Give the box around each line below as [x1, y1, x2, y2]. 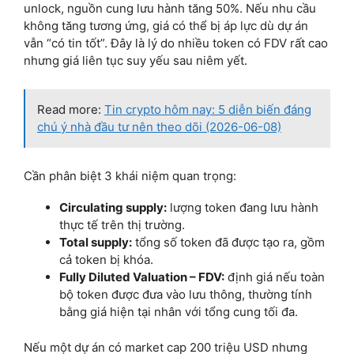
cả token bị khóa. [59, 252, 153, 268]
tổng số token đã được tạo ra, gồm [132, 235, 325, 250]
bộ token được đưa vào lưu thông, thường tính [59, 287, 312, 303]
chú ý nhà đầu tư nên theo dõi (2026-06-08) [37, 119, 281, 135]
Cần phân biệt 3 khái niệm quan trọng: [24, 168, 236, 184]
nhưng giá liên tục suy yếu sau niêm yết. [24, 53, 247, 69]
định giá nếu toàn [224, 269, 325, 285]
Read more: [37, 102, 104, 118]
